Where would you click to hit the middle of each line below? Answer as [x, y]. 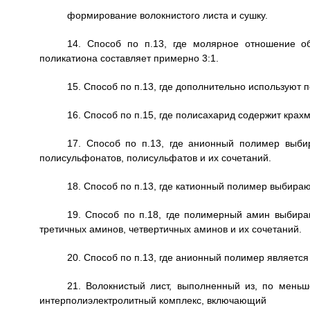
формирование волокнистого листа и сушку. [167, 15]
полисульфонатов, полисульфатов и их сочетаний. [155, 158]
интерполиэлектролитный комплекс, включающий [153, 300]
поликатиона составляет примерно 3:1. [129, 58]
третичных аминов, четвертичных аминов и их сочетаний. [170, 229]
